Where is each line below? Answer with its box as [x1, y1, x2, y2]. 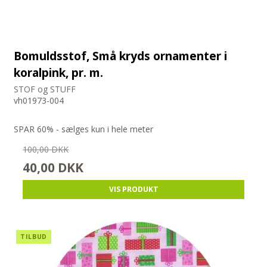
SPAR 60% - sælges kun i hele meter [14, 123, 154, 135]
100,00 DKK [23, 144, 69, 156]
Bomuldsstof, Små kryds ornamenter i [14, 48, 228, 64]
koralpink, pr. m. [14, 64, 104, 81]
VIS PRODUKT [108, 184, 159, 195]
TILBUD [20, 232, 47, 241]
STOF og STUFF [14, 83, 76, 95]
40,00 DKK [23, 159, 84, 176]
